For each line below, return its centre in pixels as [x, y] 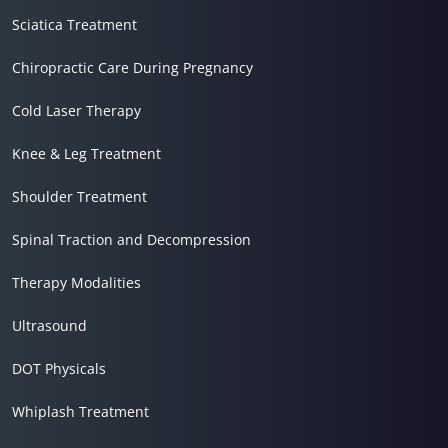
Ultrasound [49, 325]
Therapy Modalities [76, 282]
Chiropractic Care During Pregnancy [132, 67]
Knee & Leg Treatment [86, 153]
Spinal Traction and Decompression [131, 239]
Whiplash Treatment [80, 411]
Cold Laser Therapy [76, 110]
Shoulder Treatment [79, 196]
